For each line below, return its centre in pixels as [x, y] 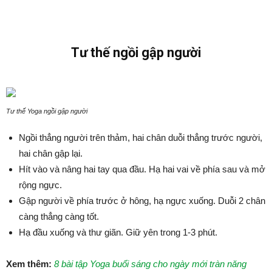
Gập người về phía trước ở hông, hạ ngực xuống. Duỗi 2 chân [142, 201]
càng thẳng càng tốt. [59, 216]
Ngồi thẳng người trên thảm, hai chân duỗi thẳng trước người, [141, 138]
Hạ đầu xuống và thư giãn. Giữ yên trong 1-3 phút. [118, 232]
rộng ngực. [40, 185]
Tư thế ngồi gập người [136, 53]
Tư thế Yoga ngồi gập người [47, 111]
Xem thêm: [29, 264]
